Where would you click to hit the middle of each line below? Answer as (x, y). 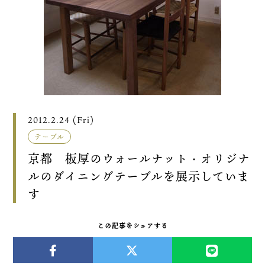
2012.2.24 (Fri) (61, 120)
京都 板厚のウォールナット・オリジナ (139, 159)
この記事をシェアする (132, 226)
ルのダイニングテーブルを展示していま (139, 176)
